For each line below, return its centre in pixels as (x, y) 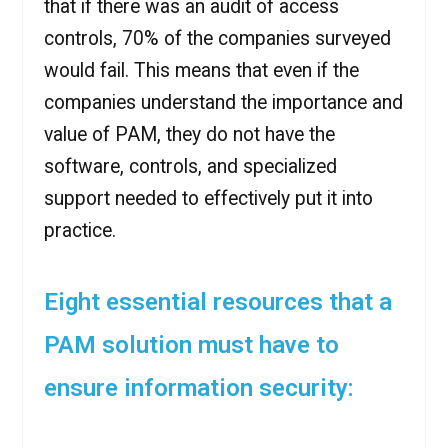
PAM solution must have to (191, 345)
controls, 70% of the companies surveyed (217, 38)
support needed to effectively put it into (208, 198)
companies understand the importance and (223, 102)
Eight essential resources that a (217, 302)
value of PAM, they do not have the (189, 134)
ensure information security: (198, 388)
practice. (79, 230)
